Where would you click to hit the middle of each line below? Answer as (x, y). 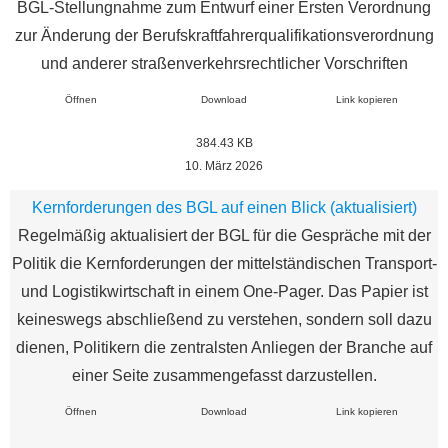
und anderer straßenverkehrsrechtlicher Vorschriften (224, 63)
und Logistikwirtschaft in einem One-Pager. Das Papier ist (224, 291)
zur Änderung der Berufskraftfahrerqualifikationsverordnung (224, 35)
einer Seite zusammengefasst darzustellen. (224, 375)
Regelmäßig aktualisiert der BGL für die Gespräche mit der (224, 235)
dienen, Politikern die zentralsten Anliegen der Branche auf (224, 347)
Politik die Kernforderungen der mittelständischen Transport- (224, 263)
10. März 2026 (224, 165)
